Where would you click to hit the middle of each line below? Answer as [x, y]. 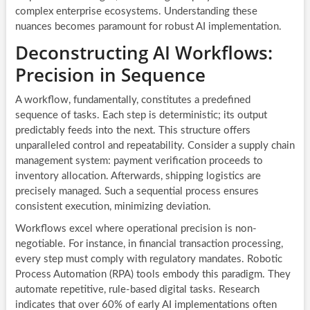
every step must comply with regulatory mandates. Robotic [148, 259]
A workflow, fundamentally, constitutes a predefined [133, 100]
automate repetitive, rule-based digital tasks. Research [137, 289]
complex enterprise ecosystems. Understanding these [136, 11]
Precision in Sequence [110, 74]
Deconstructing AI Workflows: [144, 52]
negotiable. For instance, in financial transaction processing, [149, 244]
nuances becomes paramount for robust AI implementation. [148, 26]
